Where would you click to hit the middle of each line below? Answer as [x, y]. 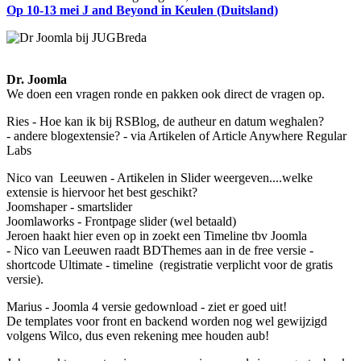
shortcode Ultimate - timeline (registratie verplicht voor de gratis [170, 264]
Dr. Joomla [37, 79]
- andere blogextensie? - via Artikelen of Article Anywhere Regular [176, 135]
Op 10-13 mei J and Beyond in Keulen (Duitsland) [142, 10]
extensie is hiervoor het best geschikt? [102, 192]
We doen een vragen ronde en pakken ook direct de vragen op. [166, 93]
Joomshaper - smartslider [69, 206]
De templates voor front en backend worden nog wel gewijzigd [167, 321]
